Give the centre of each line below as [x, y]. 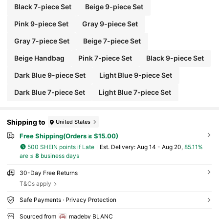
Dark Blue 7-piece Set [49, 92]
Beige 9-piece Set [114, 6]
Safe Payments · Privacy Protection [68, 199]
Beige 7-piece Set [112, 41]
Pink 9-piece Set [41, 24]
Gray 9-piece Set [110, 24]
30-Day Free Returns [48, 173]
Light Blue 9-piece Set [136, 75]
